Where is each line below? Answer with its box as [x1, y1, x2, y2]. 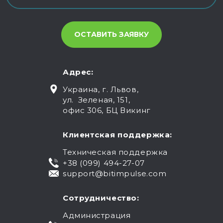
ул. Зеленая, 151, [63, 95, 130, 105]
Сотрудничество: [63, 193, 139, 203]
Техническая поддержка [63, 147, 168, 157]
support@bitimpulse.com [63, 168, 167, 178]
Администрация [63, 210, 131, 220]
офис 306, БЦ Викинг [63, 105, 151, 115]
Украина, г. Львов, [63, 84, 139, 94]
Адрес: [63, 67, 94, 77]
